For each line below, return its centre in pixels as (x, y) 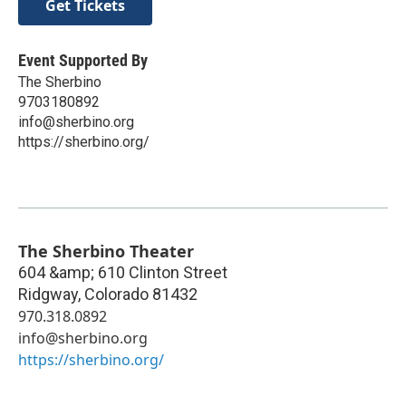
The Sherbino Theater (106, 251)
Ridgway (48, 294)
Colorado (116, 294)
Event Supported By (83, 60)
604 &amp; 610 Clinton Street (123, 272)
